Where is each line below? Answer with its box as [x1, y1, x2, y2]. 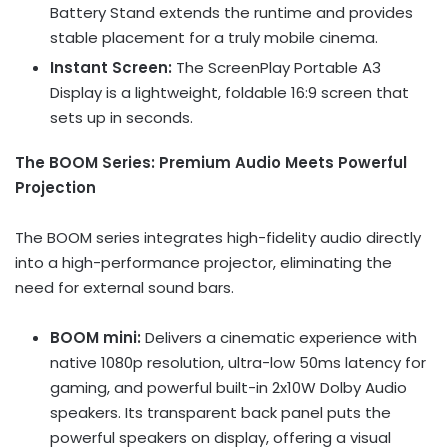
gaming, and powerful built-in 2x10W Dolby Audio [50, 376, 407, 398]
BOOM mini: [50, 326, 141, 348]
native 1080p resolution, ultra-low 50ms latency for [50, 351, 426, 373]
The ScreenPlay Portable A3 [172, 56, 381, 78]
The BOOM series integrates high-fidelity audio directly [15, 226, 421, 248]
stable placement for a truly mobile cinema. [50, 26, 378, 48]
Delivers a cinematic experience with [141, 326, 417, 348]
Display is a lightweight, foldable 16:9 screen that [50, 81, 409, 103]
